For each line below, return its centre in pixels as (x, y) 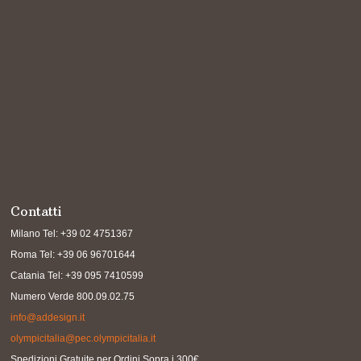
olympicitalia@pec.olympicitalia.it (83, 338)
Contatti (37, 211)
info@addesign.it (48, 317)
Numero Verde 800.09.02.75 (73, 297)
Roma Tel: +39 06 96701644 (73, 255)
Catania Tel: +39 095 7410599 (77, 276)
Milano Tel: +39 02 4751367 (72, 234)
